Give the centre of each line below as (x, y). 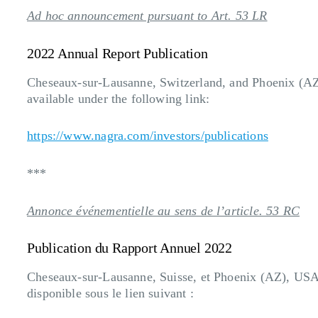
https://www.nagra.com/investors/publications (148, 136)
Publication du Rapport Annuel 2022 (130, 248)
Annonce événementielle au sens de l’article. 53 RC (163, 210)
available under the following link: (119, 98)
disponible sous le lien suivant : (110, 294)
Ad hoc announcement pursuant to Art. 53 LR (147, 16)
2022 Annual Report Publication (117, 53)
